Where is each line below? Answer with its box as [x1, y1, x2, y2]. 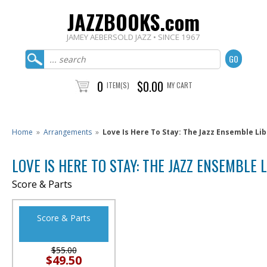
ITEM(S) [106, 80, 129, 90]
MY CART [166, 80, 193, 90]
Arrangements [44, 127, 92, 137]
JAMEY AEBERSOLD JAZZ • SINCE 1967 [67, 32, 200, 42]
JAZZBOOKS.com [67, 7, 200, 37]
